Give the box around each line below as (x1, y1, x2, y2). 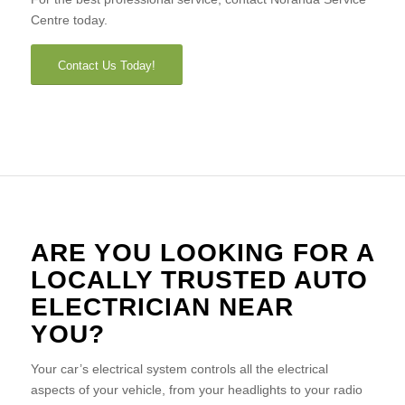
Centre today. (30, 12, 108, 27)
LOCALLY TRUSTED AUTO (30, 265, 368, 294)
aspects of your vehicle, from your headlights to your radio (30, 381, 363, 397)
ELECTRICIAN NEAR (30, 292, 294, 321)
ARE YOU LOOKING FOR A (30, 238, 374, 267)
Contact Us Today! (57, 58, 155, 72)
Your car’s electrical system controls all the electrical (30, 361, 328, 376)
